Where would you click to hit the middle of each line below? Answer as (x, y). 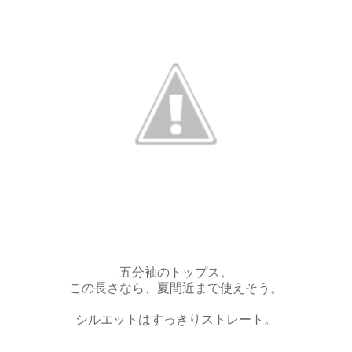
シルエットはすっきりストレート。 (176, 319)
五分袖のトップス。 (176, 272)
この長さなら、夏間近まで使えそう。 (176, 288)
